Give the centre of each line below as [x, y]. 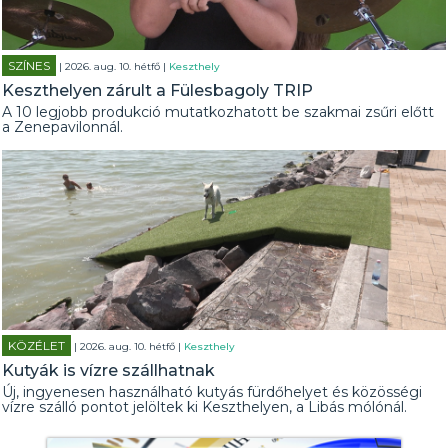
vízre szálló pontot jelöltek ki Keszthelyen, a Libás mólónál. [205, 407]
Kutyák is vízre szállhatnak [109, 370]
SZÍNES [29, 65]
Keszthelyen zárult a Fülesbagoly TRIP [158, 90]
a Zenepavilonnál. [63, 127]
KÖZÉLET [37, 345]
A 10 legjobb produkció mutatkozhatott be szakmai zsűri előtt [218, 112]
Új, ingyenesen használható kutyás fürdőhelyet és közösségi [212, 392]
